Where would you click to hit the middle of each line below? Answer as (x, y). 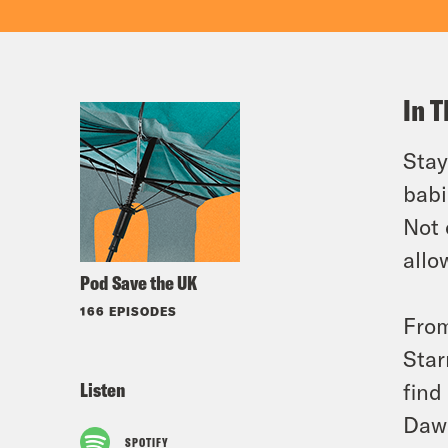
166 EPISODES (128, 311)
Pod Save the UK (138, 282)
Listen (102, 389)
